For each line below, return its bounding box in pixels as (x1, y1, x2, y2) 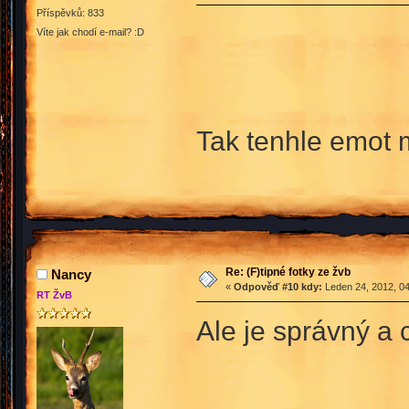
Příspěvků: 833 (37, 7, 104, 19)
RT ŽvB (37, 289, 72, 301)
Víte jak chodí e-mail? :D (37, 26, 144, 38)
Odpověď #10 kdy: (233, 281, 322, 293)
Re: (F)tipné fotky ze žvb (225, 266, 351, 279)
